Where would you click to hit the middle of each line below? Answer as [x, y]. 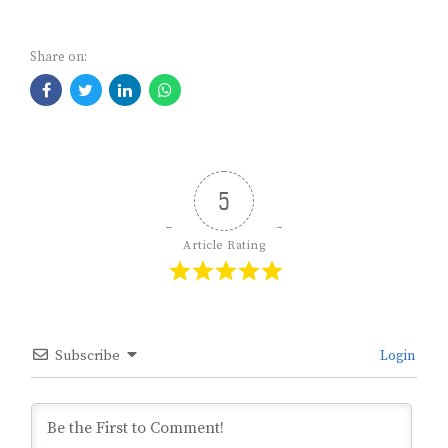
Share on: [58, 56]
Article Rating [224, 246]
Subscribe [87, 356]
